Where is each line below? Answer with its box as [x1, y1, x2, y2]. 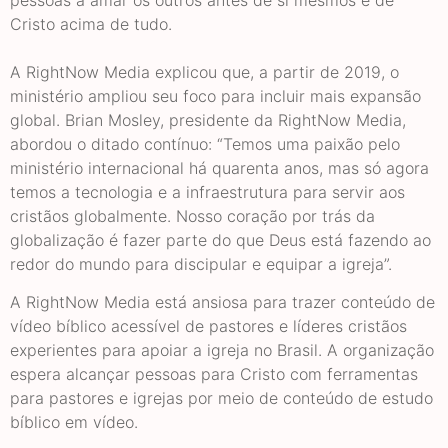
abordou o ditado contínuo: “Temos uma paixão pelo [10, 134, 400, 154]
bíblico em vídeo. [10, 412, 138, 433]
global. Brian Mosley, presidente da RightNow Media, [10, 110, 406, 130]
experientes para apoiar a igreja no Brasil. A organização [10, 340, 434, 361]
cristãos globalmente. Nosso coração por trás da [10, 206, 375, 226]
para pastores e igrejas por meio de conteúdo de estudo [10, 388, 433, 409]
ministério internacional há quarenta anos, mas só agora [10, 158, 429, 178]
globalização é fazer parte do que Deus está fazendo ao [10, 230, 431, 250]
